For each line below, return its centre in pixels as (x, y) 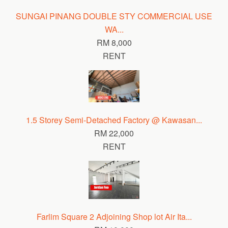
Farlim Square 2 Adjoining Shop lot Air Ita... (114, 216)
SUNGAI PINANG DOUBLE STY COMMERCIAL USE (114, 16)
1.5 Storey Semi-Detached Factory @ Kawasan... (114, 120)
